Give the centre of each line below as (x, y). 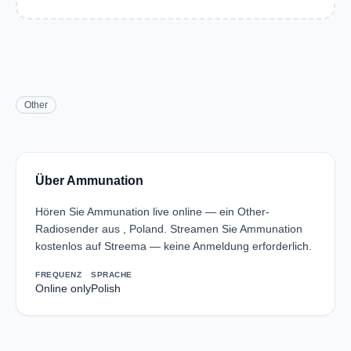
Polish (106, 288)
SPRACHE (112, 275)
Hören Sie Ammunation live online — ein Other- (152, 212)
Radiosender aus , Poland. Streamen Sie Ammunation (169, 229)
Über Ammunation (89, 181)
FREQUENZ (58, 275)
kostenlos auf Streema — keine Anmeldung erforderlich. (174, 246)
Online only (63, 288)
